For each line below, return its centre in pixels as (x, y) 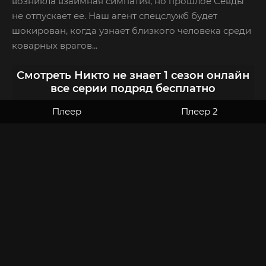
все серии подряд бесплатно (133, 89)
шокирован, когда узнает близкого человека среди (132, 30)
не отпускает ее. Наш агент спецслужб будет (115, 15)
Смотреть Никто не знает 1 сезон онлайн (133, 76)
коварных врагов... (55, 45)
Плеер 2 (199, 111)
